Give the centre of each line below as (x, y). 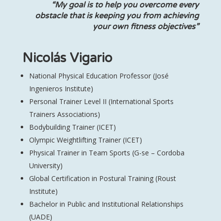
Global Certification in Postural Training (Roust (102, 178)
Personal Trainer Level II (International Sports (101, 101)
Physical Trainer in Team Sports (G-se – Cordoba (107, 153)
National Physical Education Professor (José (99, 76)
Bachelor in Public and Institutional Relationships (106, 204)
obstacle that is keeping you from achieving (117, 16)
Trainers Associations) (64, 114)
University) (46, 166)
